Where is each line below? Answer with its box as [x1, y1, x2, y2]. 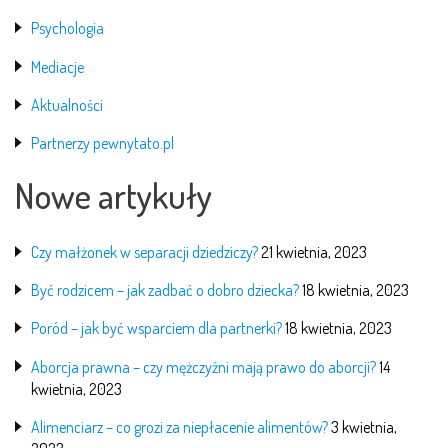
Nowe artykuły [15, 172, 212, 217]
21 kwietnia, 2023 [261, 242, 367, 263]
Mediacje [31, 56, 84, 77]
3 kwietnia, [331, 416, 397, 437]
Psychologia [31, 18, 104, 39]
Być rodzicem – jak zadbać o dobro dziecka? [31, 280, 299, 301]
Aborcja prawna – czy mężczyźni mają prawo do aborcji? [31, 356, 376, 377]
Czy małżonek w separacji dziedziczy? [31, 242, 258, 263]
